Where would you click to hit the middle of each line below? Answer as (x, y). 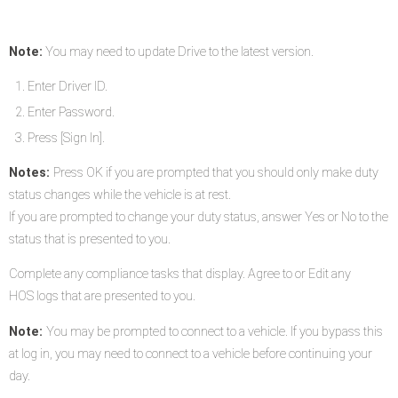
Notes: (32, 173)
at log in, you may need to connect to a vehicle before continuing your (191, 354)
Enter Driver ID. (67, 87)
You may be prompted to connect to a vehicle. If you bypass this (215, 331)
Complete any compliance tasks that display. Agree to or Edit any (180, 275)
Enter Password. (71, 113)
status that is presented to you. (90, 239)
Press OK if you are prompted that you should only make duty (216, 173)
